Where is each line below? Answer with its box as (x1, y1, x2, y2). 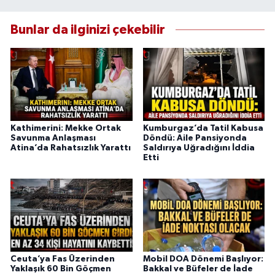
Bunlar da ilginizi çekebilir (10, 23, 165, 37)
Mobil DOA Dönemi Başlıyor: (142, 255, 263, 264)
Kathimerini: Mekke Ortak (10, 124, 121, 133)
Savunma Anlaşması (10, 134, 96, 143)
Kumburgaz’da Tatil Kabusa (142, 124, 263, 133)
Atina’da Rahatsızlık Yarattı (10, 144, 131, 153)
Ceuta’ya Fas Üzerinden (10, 255, 115, 264)
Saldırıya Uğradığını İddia (142, 144, 255, 153)
